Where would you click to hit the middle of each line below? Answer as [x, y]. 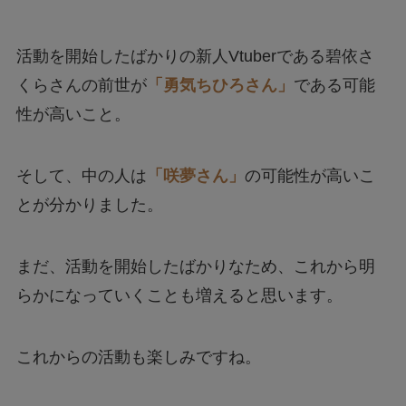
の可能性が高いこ [309, 176]
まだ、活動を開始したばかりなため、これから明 [195, 266]
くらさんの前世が [81, 86]
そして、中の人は [81, 176]
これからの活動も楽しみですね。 [138, 357]
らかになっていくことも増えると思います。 [179, 295]
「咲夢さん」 [195, 176]
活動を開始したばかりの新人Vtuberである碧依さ [195, 57]
